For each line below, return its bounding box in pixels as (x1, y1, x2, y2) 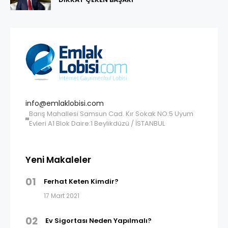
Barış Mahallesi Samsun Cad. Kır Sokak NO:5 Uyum (29, 109, 194, 119)
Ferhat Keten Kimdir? (44, 177, 119, 186)
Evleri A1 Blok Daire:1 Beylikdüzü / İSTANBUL (29, 119, 165, 128)
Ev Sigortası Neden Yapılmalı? (45, 216, 152, 225)
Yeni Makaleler (25, 154, 91, 166)
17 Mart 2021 (44, 191, 79, 200)
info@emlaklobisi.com (25, 98, 104, 108)
